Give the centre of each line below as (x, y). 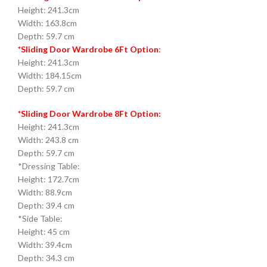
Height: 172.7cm (49, 179)
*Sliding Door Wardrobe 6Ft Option (88, 49)
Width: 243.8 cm (48, 140)
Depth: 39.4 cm (46, 206)
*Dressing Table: (49, 166)
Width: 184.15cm (50, 76)
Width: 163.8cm (47, 23)
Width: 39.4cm (45, 245)
